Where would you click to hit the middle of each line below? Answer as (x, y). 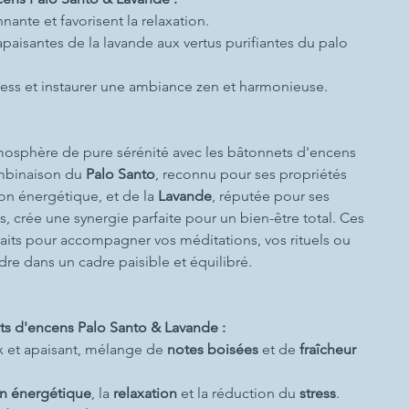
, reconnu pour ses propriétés (251, 174)
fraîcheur (327, 349)
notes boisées (212, 349)
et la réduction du (238, 393)
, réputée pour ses (271, 196)
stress (317, 393)
